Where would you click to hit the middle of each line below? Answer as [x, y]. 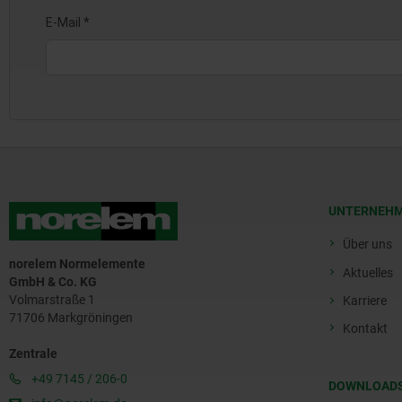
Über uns [367, 245]
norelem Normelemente [77, 264]
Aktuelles [368, 273]
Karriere [365, 301]
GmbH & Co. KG [53, 282]
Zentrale [33, 354]
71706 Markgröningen [71, 318]
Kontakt [365, 329]
